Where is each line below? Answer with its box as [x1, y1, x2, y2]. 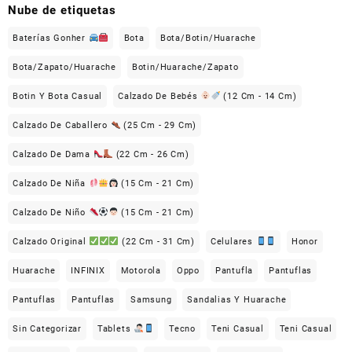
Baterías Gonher [13, 33, 89, 44]
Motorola [120, 266, 162, 277]
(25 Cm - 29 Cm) [120, 120, 197, 131]
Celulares [210, 236, 256, 247]
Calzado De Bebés [118, 91, 201, 102]
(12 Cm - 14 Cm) [220, 91, 297, 102]
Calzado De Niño [13, 207, 89, 218]
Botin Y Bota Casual [13, 91, 103, 102]
